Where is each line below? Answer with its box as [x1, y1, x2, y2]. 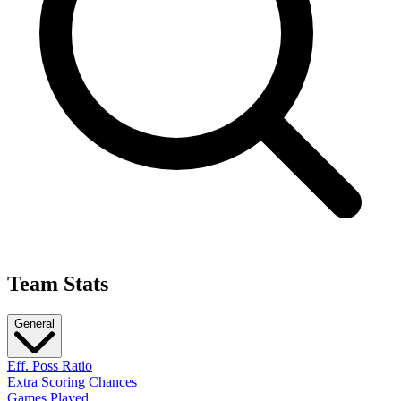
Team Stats [7, 271, 108, 295]
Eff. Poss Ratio [7, 358, 92, 374]
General [14, 316, 55, 330]
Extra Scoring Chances [7, 374, 137, 390]
